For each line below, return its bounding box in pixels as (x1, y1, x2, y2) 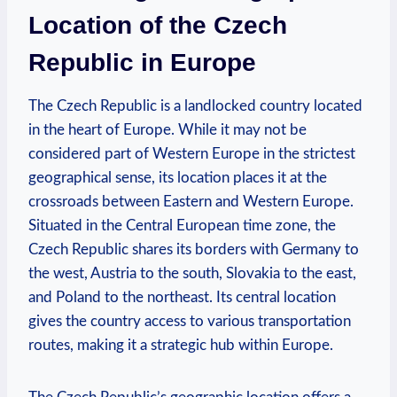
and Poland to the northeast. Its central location (28, 289, 336, 305)
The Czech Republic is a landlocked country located (28, 97, 362, 113)
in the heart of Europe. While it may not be (28, 121, 307, 137)
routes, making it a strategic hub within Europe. (28, 337, 333, 353)
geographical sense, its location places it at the (28, 169, 327, 185)
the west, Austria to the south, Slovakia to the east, (28, 265, 356, 281)
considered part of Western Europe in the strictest (28, 145, 355, 161)
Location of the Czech (28, 11, 287, 39)
